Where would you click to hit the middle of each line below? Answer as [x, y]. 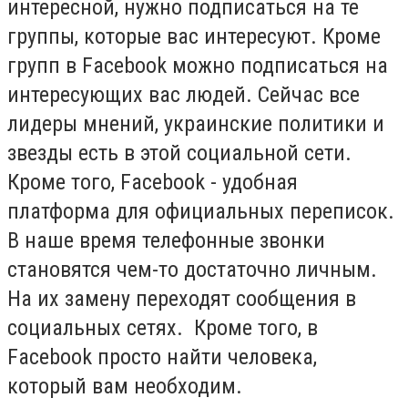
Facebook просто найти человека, [162, 357]
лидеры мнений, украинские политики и [196, 124]
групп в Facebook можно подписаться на [198, 66]
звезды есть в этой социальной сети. [179, 153]
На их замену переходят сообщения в [182, 299]
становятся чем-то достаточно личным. [192, 270]
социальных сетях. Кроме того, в [163, 328]
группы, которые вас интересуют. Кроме [194, 37]
